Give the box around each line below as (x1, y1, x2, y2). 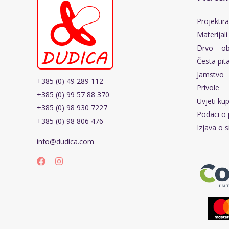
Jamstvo (196, 70, 224, 80)
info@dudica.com (37, 136, 94, 146)
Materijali (196, 30, 227, 40)
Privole (196, 83, 219, 93)
